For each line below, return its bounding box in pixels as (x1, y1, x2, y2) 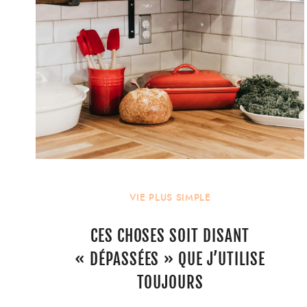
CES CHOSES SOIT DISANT (90, 225, 250, 246)
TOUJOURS (136, 272, 204, 293)
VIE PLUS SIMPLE (129, 191, 211, 205)
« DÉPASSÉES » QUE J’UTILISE (75, 249, 266, 269)
